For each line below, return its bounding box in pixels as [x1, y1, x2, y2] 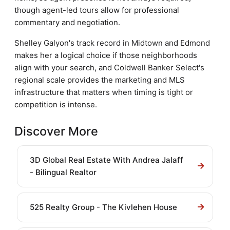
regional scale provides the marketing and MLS [14, 75, 185, 85]
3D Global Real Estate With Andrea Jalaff [30, 155, 183, 165]
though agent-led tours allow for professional [14, 5, 179, 15]
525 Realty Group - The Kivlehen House [30, 202, 177, 212]
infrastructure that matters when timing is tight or [14, 87, 193, 97]
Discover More [14, 124, 98, 139]
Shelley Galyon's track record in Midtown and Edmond [14, 38, 210, 48]
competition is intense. [14, 100, 97, 109]
